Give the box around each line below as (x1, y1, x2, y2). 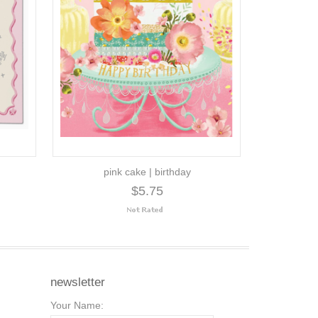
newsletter (50, 275, 105, 289)
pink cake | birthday (103, 166, 191, 177)
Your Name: (50, 300, 104, 311)
